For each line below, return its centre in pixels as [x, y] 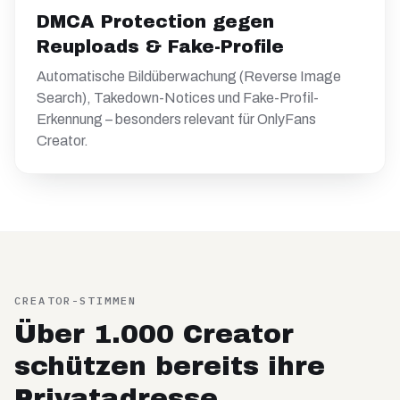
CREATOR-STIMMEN [76, 300]
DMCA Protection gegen [155, 21]
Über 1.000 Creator [154, 334]
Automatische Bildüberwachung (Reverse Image [189, 76]
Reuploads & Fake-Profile [160, 46]
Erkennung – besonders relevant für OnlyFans [176, 119]
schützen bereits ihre [170, 366]
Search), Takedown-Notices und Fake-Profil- [178, 98]
